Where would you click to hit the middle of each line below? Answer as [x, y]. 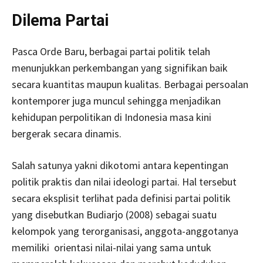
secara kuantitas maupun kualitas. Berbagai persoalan [130, 84]
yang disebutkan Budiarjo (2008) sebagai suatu [114, 214]
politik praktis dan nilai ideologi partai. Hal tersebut [124, 181]
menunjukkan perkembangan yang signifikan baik [120, 68]
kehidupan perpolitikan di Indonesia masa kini [112, 117]
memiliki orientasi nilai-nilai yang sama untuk [112, 247]
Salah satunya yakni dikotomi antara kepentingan [120, 165]
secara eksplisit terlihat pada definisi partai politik [121, 198]
